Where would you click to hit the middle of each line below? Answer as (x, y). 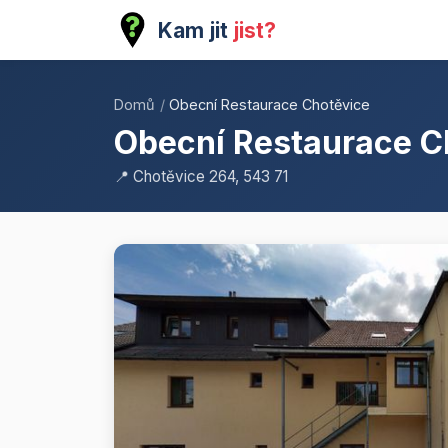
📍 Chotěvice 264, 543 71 (201, 177)
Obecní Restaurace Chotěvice (269, 105)
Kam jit (195, 30)
